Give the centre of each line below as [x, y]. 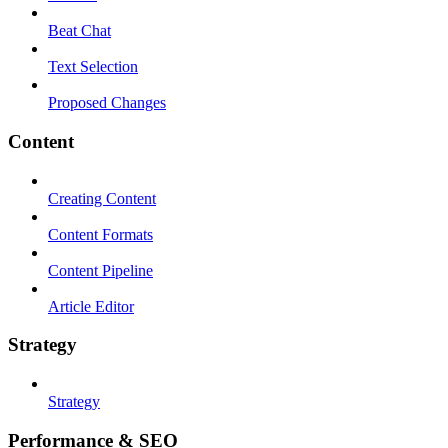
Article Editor [91, 306]
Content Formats [100, 234]
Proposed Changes [107, 103]
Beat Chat [79, 31]
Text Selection [93, 67]
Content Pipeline [100, 270]
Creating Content [102, 198]
